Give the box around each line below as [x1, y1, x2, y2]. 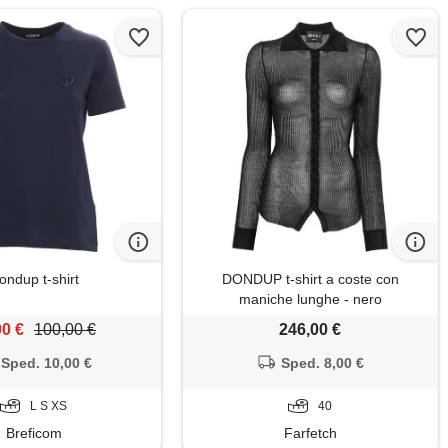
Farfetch [283, 425, 337, 442]
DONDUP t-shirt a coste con [221, 271, 399, 288]
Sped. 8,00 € [281, 355, 365, 372]
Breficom [5, 425, 62, 442]
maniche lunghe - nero [238, 291, 382, 308]
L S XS [30, 399, 68, 414]
